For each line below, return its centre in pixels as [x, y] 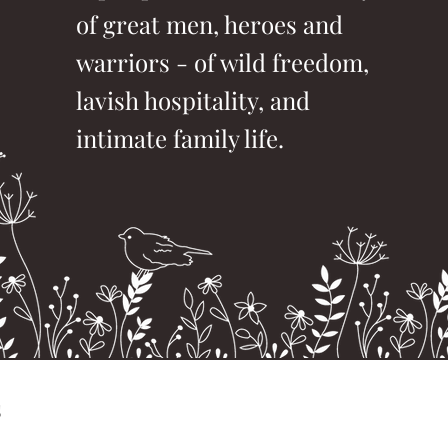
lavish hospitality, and [193, 100]
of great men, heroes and [210, 24]
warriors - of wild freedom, [223, 62]
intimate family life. [180, 138]
